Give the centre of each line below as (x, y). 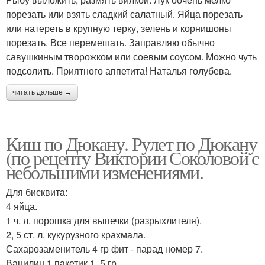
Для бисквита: (37, 192)
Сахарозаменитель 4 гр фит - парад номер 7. (104, 248)
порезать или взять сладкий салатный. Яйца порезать (124, 14)
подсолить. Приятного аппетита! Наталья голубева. (119, 70)
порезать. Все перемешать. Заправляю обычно (110, 42)
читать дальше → (42, 92)
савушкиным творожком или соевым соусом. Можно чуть (131, 56)
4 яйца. (22, 206)
